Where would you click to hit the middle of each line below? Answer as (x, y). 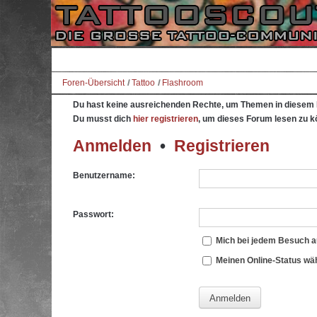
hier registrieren (166, 119)
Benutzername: (104, 176)
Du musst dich (103, 119)
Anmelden (112, 145)
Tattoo (143, 83)
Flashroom (183, 83)
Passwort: (93, 215)
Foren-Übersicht (93, 83)
